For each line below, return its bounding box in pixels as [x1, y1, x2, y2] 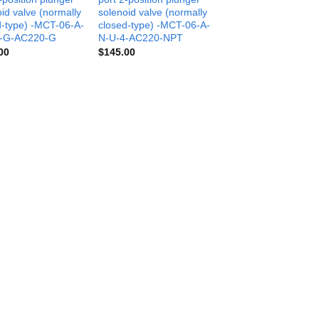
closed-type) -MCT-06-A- [98, 19, 211, 31]
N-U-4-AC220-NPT [98, 31, 184, 43]
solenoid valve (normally [98, 6, 208, 18]
